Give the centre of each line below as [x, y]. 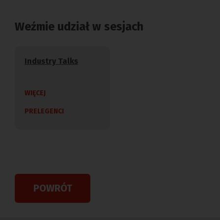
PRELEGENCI [44, 111]
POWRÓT [53, 188]
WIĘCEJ [35, 93]
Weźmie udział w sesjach [79, 26]
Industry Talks [51, 61]
